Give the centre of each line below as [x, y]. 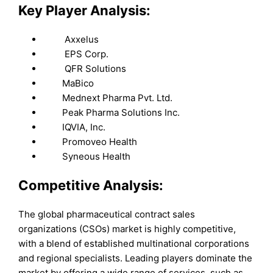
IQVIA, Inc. [74, 127]
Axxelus [71, 39]
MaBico [69, 83]
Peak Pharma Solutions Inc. [112, 112]
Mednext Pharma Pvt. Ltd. [108, 97]
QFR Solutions [85, 68]
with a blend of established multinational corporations [134, 244]
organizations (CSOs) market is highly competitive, [127, 229]
